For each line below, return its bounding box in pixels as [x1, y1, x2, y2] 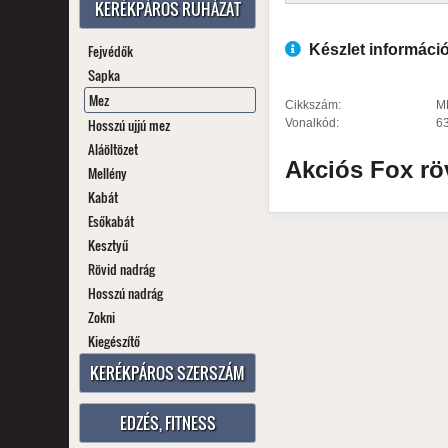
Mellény [87, 163, 127, 183]
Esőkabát [87, 211, 134, 231]
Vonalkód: [285, 116, 340, 130]
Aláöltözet [87, 139, 138, 159]
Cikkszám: [285, 98, 342, 112]
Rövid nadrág [87, 259, 155, 279]
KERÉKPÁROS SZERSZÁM [90, 361, 246, 385]
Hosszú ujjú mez [87, 115, 170, 135]
